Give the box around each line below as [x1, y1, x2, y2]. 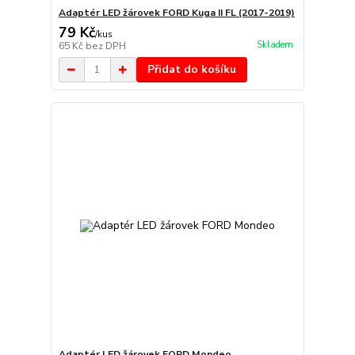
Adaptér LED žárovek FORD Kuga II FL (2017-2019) [58, 6, 295, 20]
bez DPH [85, 40, 126, 53]
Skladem [256, 38, 293, 51]
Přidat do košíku [147, 62, 236, 78]
